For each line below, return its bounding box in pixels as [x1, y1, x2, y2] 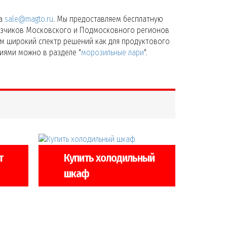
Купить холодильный [64, 151, 155, 165]
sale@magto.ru [5, 14, 53, 24]
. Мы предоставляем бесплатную [53, 14, 163, 24]
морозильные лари [81, 47, 144, 57]
